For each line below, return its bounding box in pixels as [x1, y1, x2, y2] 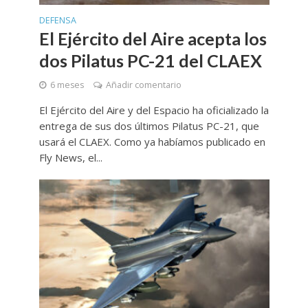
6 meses [49, 78, 84, 91]
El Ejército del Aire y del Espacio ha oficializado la [38, 102, 269, 117]
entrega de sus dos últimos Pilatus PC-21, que [38, 118, 259, 133]
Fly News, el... [38, 150, 102, 164]
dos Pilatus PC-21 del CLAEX [38, 49, 262, 71]
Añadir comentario [105, 78, 181, 91]
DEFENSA [38, 14, 76, 26]
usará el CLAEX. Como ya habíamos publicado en [38, 134, 265, 148]
